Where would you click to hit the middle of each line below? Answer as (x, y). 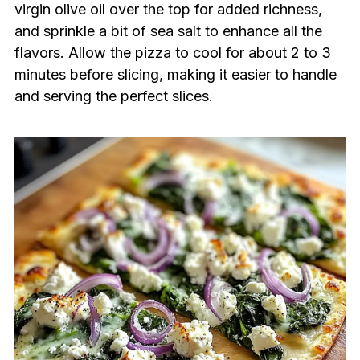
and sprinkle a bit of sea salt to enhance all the (168, 31)
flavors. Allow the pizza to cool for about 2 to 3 (172, 53)
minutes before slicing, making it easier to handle (175, 75)
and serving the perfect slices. (113, 96)
